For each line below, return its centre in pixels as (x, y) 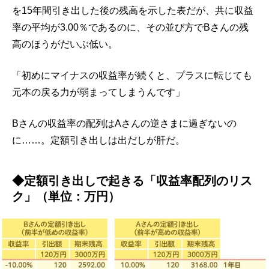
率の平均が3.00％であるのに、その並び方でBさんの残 (130, 28)
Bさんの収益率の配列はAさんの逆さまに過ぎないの (124, 124)
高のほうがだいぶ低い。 (65, 44)
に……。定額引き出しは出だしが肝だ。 (98, 141)
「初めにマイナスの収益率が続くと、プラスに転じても (132, 76)
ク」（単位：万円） (66, 197)
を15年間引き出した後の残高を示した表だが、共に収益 (133, 11)
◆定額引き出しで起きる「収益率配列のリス (132, 181)
